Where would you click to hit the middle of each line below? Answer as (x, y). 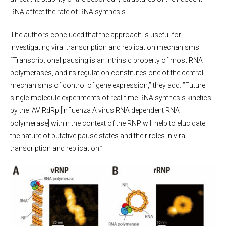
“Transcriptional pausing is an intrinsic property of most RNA (106, 60)
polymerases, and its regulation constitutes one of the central (107, 73)
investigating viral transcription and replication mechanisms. (105, 47)
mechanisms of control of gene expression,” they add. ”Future (108, 85)
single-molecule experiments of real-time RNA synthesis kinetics (111, 98)
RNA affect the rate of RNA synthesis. (69, 12)
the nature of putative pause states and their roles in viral (98, 136)
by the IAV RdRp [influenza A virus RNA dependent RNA (95, 110)
